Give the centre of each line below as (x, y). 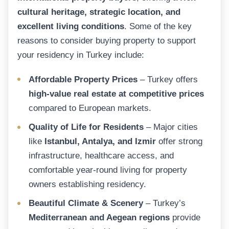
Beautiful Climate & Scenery (86, 203)
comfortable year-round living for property (108, 170)
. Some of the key (158, 27)
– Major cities (171, 127)
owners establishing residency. (87, 185)
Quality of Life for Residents (86, 127)
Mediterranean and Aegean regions (99, 218)
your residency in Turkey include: (81, 55)
